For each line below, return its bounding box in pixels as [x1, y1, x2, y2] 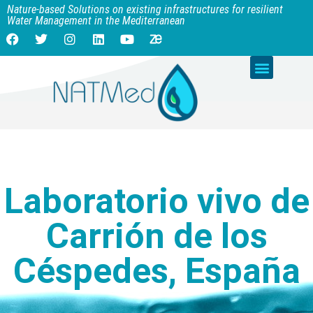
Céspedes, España [13, 250, 300, 291]
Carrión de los [45, 215, 268, 256]
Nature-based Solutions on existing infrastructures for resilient [7, 3, 283, 16]
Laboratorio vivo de [3, 180, 310, 221]
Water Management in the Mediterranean [7, 14, 185, 27]
